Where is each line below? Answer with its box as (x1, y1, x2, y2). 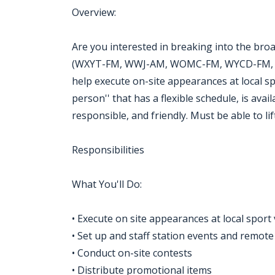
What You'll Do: (72, 177, 142, 191)
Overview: (72, 6, 116, 19)
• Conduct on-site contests (72, 246, 192, 260)
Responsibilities (72, 143, 144, 157)
